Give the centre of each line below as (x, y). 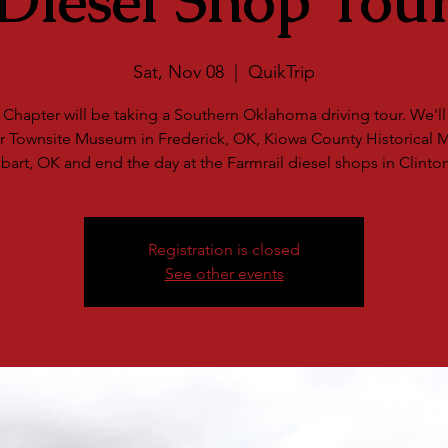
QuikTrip (281, 72)
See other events (224, 273)
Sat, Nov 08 (178, 72)
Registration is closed (224, 249)
